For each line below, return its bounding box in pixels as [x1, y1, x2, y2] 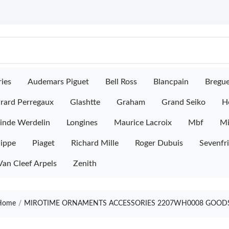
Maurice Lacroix [114, 119, 172, 127]
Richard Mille [71, 139, 119, 147]
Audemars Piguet [28, 78, 89, 86]
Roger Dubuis [135, 139, 183, 147]
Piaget [32, 139, 55, 147]
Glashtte [70, 98, 100, 106]
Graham [117, 98, 145, 106]
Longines [66, 119, 98, 127]
